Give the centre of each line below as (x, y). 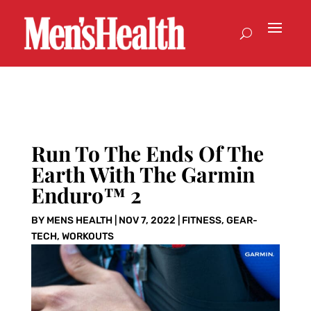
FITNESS (201, 221)
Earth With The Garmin (143, 175)
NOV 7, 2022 (147, 221)
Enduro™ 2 (86, 195)
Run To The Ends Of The (147, 154)
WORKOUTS (87, 237)
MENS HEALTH (79, 221)
